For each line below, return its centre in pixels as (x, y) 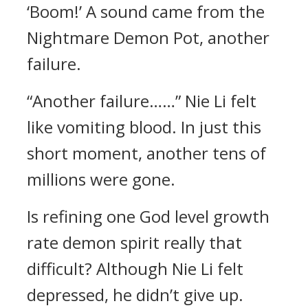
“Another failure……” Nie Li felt (142, 101)
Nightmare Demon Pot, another (148, 37)
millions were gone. (101, 179)
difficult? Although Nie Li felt (135, 268)
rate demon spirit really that (134, 242)
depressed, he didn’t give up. (135, 295)
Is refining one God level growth (148, 216)
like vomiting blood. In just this (144, 127)
